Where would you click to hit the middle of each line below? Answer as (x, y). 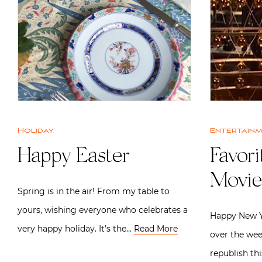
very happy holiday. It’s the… (76, 228)
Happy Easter (73, 157)
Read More (156, 228)
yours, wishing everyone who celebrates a (103, 210)
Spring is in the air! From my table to (94, 191)
